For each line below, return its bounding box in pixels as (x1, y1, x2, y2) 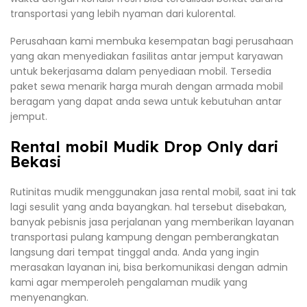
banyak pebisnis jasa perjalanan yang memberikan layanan (10, 214, 294, 229)
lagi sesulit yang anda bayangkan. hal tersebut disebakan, (10, 199, 286, 214)
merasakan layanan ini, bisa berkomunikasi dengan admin (10, 260, 288, 274)
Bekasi (10, 151, 61, 171)
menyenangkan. (10, 290, 88, 304)
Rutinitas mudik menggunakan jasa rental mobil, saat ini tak (10, 184, 296, 199)
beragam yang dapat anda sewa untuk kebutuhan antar (10, 94, 282, 108)
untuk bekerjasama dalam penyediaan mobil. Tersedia (10, 64, 271, 78)
